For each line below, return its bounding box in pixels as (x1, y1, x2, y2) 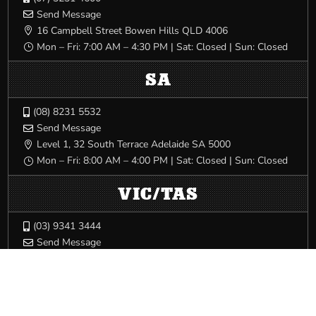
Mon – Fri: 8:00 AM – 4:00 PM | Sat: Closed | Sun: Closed (37, 154, 288, 168)
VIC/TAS (118, 183, 198, 204)
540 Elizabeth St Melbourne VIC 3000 (37, 252, 204, 266)
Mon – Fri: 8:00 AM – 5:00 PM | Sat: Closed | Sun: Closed (37, 268, 288, 282)
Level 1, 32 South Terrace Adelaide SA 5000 (37, 138, 231, 152)
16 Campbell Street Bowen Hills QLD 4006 (37, 23, 229, 37)
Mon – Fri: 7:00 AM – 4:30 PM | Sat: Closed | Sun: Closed (37, 39, 288, 54)
